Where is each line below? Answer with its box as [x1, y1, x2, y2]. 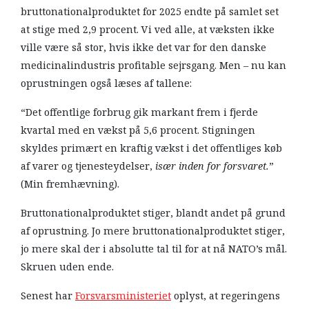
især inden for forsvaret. [155, 158, 269, 174]
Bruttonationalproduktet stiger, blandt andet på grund [21, 205, 286, 221]
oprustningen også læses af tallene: [21, 75, 195, 91]
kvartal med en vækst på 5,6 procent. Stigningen [21, 122, 255, 138]
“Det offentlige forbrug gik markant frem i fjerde [21, 104, 258, 120]
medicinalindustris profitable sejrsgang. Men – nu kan [21, 57, 286, 73]
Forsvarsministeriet [75, 288, 171, 303]
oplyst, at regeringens [171, 288, 280, 303]
